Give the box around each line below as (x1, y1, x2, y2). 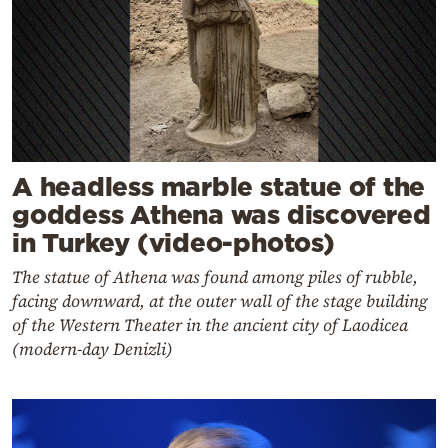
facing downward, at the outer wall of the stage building (12, 288, 428, 313)
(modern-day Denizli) (12, 336, 173, 361)
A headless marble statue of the (12, 171, 426, 201)
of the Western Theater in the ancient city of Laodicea (12, 312, 408, 337)
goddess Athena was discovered (12, 199, 431, 229)
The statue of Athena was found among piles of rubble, (12, 264, 418, 289)
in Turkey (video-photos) (12, 227, 335, 257)
